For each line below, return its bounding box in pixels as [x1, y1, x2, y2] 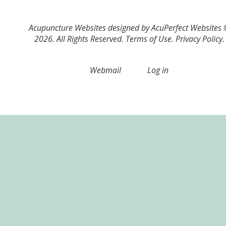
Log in [147, 64, 168, 76]
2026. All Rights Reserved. [34, 33, 126, 44]
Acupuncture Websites [28, 22, 106, 33]
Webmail [90, 64, 121, 76]
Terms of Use [125, 33, 172, 44]
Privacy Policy [175, 33, 222, 44]
